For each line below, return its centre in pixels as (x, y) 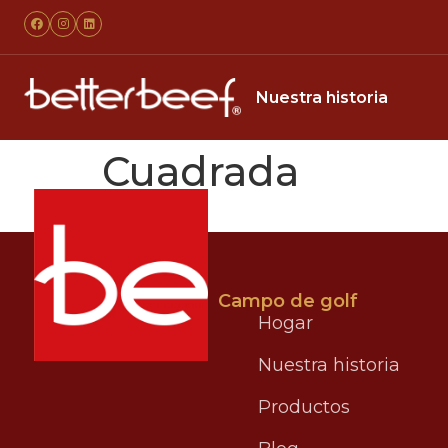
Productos (304, 407)
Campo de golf (288, 301)
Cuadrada (200, 171)
